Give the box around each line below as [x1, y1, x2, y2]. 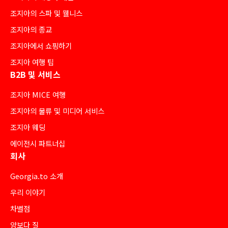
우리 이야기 [10, 186, 45, 197]
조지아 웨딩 [10, 121, 45, 132]
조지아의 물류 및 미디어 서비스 [10, 105, 104, 116]
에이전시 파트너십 [10, 137, 65, 149]
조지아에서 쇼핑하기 [10, 40, 72, 51]
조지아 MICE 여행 [10, 89, 66, 100]
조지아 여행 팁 [10, 56, 54, 67]
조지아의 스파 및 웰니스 [10, 7, 82, 18]
